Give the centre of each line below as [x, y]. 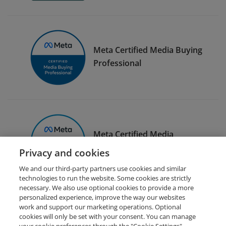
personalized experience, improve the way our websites [102, 197]
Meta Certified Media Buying [148, 50]
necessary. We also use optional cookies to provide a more [107, 188]
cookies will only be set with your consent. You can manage [108, 216]
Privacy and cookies [65, 153]
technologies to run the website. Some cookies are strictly [105, 178]
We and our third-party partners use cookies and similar [103, 168]
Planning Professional [135, 147]
